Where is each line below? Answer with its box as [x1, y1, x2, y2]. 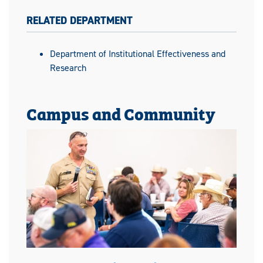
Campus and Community [26, 100, 215, 126]
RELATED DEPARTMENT [26, 14, 133, 28]
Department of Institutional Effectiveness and [50, 48, 225, 60]
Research [50, 62, 86, 75]
